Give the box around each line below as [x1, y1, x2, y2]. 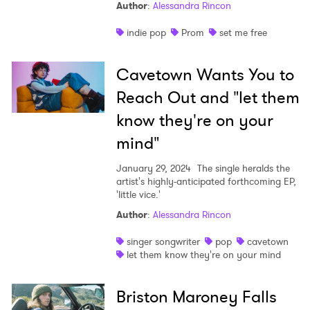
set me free [219, 26, 267, 40]
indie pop [126, 26, 166, 40]
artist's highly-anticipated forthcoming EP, [116, 174, 296, 189]
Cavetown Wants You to [116, 63, 294, 87]
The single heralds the [194, 161, 290, 176]
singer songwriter [126, 235, 200, 249]
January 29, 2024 [116, 161, 191, 176]
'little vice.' [116, 188, 161, 202]
